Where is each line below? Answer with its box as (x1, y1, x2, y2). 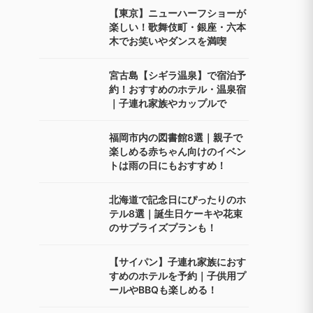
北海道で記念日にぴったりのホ (109, 194, 246, 205)
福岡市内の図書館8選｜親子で (109, 131, 242, 143)
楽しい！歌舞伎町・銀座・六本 (109, 21, 246, 33)
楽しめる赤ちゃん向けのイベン (109, 145, 246, 157)
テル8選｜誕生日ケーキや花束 (109, 208, 242, 219)
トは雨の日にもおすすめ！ (109, 159, 226, 171)
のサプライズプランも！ (109, 221, 217, 233)
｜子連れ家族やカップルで (109, 97, 226, 109)
